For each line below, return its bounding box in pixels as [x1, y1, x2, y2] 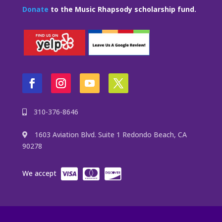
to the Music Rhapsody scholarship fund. [50, 4, 196, 14]
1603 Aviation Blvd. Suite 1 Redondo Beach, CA [32, 130, 187, 140]
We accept [22, 168, 58, 178]
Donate [22, 4, 49, 14]
